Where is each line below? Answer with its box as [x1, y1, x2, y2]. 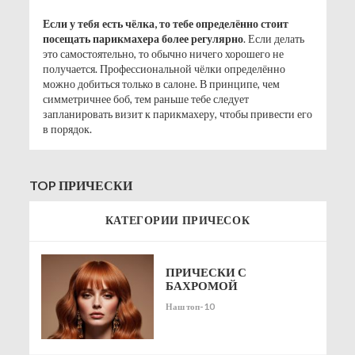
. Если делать [242, 31, 304, 45]
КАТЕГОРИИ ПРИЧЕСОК [105, 212, 250, 227]
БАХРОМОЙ [166, 277, 238, 292]
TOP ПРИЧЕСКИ [29, 177, 132, 193]
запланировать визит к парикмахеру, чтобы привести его [42, 106, 312, 120]
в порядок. [42, 121, 92, 136]
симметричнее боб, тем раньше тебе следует [42, 91, 249, 105]
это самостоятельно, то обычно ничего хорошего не [42, 46, 284, 60]
